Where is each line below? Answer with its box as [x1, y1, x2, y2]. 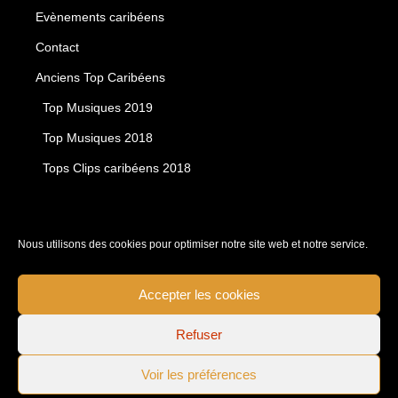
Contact [36, 39, 80, 54]
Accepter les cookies [138, 286, 260, 302]
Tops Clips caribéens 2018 [43, 160, 192, 175]
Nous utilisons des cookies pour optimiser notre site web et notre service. [18, 238, 368, 251]
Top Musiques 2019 [43, 99, 154, 115]
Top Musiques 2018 [43, 130, 154, 145]
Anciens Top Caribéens [36, 69, 166, 84]
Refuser [176, 326, 222, 342]
